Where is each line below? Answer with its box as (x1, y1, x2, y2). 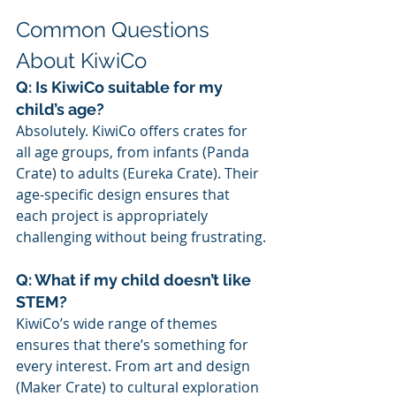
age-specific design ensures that (16, 184, 233, 204)
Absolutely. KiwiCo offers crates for (16, 120, 251, 141)
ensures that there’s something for (16, 334, 252, 354)
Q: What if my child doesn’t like (16, 270, 255, 289)
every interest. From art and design (16, 355, 254, 376)
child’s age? (16, 99, 104, 118)
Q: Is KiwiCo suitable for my (16, 77, 226, 96)
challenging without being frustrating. (16, 226, 266, 247)
